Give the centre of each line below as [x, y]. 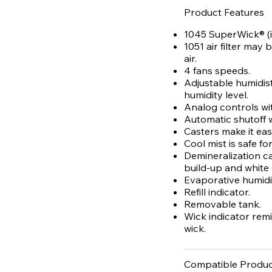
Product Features [224, 12]
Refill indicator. [217, 192]
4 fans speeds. [217, 71]
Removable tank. [222, 204]
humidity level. [216, 95]
